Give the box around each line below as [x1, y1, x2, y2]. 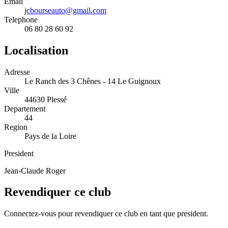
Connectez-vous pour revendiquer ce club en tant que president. [4, 209, 208, 218]
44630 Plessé [24, 95, 67, 104]
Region [4, 122, 27, 131]
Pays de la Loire [24, 131, 76, 140]
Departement [4, 104, 45, 113]
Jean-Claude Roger [4, 166, 66, 175]
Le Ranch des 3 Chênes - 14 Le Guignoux [24, 76, 161, 85]
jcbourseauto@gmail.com [24, 6, 106, 15]
